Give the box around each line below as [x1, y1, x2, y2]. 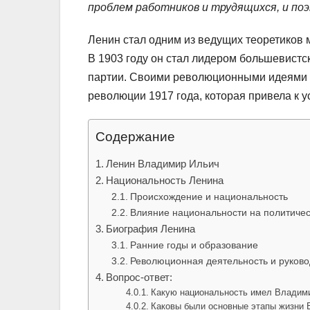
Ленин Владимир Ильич [106, 157, 220, 170]
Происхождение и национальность [129, 190, 288, 202]
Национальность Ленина [106, 174, 224, 186]
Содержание [95, 129, 175, 144]
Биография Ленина [106, 222, 196, 235]
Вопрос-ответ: [106, 271, 173, 283]
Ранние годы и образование [129, 239, 258, 250]
